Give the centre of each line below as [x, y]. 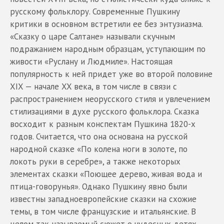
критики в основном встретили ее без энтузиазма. [106, 24]
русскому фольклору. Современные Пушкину [95, 11]
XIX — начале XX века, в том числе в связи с [93, 86]
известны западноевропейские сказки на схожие [103, 199]
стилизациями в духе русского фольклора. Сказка [104, 111]
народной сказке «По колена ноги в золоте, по [99, 149]
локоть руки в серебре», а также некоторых [95, 161]
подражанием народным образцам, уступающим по [108, 49]
